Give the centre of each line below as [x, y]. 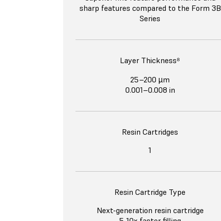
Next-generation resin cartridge [150, 210]
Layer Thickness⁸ [150, 60]
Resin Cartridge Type [150, 192]
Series [150, 18]
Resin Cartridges [150, 132]
